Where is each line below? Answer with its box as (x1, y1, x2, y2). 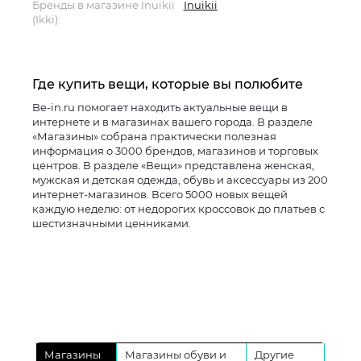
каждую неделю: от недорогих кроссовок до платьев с (32, 202, 325, 215)
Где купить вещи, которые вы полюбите (32, 77, 303, 92)
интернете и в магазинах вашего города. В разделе (32, 115, 313, 128)
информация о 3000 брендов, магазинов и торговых (32, 144, 318, 157)
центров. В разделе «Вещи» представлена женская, (32, 159, 314, 172)
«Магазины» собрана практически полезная (32, 130, 276, 143)
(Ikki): (32, 13, 60, 26)
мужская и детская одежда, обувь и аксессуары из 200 (32, 173, 328, 186)
